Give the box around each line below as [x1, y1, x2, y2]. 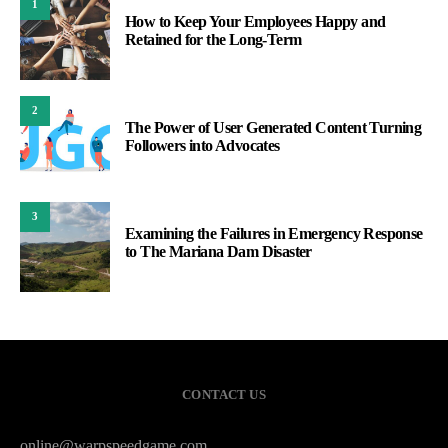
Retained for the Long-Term [125, 30, 302, 48]
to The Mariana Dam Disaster [125, 242, 312, 260]
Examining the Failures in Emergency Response [125, 224, 423, 242]
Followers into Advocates [125, 136, 280, 154]
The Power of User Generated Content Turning [125, 118, 422, 136]
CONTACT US [182, 386, 266, 402]
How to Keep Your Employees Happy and [125, 12, 386, 30]
